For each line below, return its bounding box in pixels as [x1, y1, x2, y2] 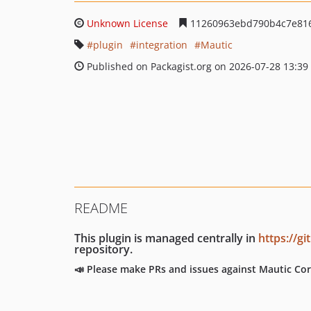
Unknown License [87, 17, 168, 30]
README [74, 199, 128, 217]
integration [136, 38, 187, 51]
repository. [74, 242, 133, 257]
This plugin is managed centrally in [74, 230, 258, 246]
